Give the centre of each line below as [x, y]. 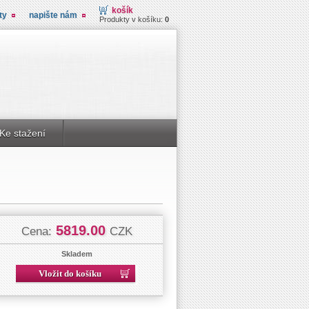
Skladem [77, 254]
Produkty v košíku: [132, 19]
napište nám [53, 15]
